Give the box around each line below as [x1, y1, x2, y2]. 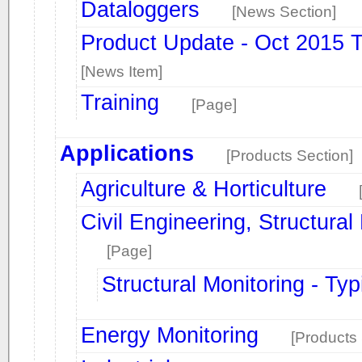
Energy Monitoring [81, 322, 259, 347]
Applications [60, 141, 194, 166]
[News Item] [81, 63, 162, 80]
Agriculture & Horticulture [81, 176, 326, 201]
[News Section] [232, 3, 336, 20]
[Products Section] [226, 147, 353, 164]
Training [81, 90, 159, 115]
